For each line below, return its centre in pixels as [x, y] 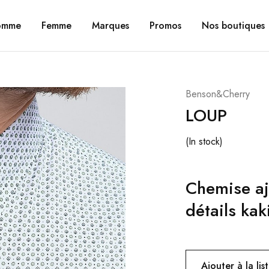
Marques [110, 25]
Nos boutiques [233, 25]
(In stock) [204, 141]
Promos [165, 25]
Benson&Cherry [217, 94]
